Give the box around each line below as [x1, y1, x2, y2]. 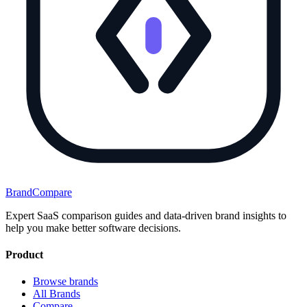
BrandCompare [5, 186, 72, 198]
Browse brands [33, 275, 98, 288]
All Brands [33, 288, 80, 300]
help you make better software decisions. [5, 221, 181, 234]
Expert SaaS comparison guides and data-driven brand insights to [5, 209, 286, 221]
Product [5, 249, 43, 261]
